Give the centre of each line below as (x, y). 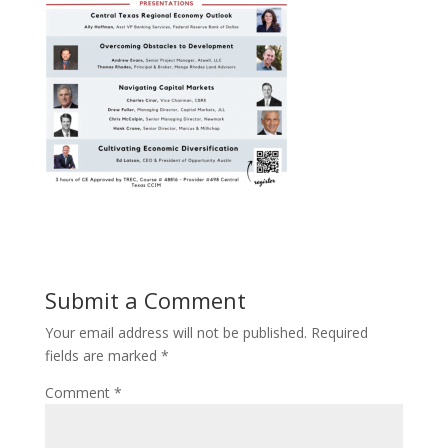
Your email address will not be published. (175, 332)
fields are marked (102, 355)
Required (339, 332)
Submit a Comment (145, 299)
